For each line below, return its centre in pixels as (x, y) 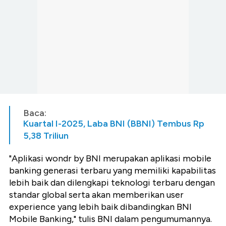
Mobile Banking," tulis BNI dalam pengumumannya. (110, 219)
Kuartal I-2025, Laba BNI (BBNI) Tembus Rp (114, 124)
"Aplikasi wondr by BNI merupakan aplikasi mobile (110, 159)
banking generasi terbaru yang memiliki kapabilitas (112, 171)
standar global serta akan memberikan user (96, 195)
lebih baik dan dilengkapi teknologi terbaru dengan (112, 183)
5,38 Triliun (46, 136)
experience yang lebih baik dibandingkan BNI (100, 207)
